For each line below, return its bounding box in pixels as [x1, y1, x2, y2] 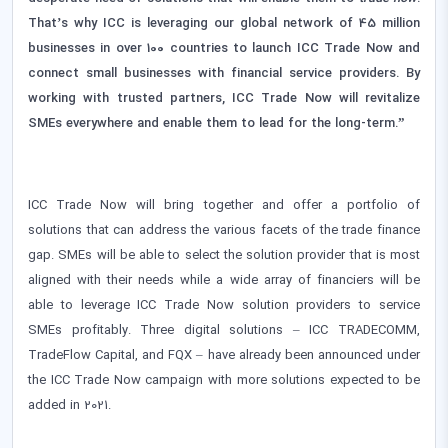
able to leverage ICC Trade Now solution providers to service [28, 297, 420, 316]
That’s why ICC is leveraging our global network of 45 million [28, 15, 420, 34]
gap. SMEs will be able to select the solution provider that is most [28, 247, 420, 266]
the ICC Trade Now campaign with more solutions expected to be [28, 372, 420, 391]
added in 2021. [28, 397, 111, 416]
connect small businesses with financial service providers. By [28, 65, 420, 84]
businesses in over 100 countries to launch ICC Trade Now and [28, 40, 420, 59]
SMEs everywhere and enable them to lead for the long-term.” [28, 115, 405, 134]
